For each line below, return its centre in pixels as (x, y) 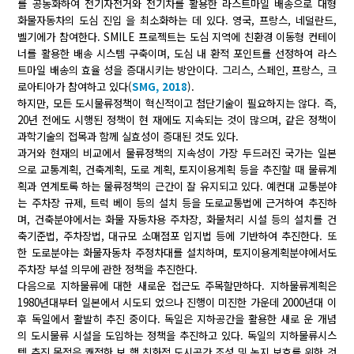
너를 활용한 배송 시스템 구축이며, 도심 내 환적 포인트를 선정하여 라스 (177, 54)
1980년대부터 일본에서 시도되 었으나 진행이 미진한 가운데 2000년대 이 (177, 303)
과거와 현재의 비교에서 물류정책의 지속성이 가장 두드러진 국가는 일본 (177, 153)
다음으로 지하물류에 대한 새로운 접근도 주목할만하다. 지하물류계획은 (177, 286)
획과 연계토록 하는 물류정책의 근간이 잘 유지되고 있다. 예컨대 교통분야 (177, 186)
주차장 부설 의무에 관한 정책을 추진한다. (108, 269)
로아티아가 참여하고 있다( (75, 87)
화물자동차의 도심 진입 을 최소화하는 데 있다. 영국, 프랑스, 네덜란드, (177, 21)
